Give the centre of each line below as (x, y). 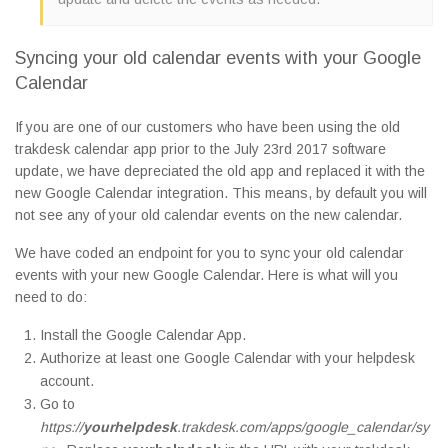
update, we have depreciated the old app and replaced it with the (220, 171)
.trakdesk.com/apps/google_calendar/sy (303, 427)
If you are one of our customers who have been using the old (207, 127)
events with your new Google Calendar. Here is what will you (206, 275)
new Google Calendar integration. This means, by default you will (221, 193)
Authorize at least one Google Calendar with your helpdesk (227, 358)
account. (67, 381)
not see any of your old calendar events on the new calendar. (208, 215)
